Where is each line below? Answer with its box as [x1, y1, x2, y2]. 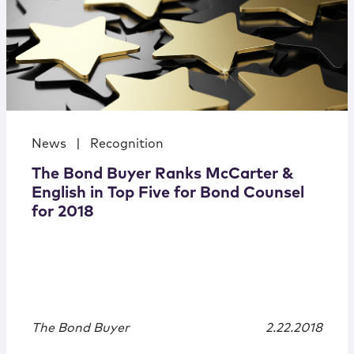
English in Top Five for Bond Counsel [32, 185, 304, 201]
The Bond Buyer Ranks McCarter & [32, 166, 294, 183]
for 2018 [32, 204, 94, 220]
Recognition [90, 137, 164, 151]
